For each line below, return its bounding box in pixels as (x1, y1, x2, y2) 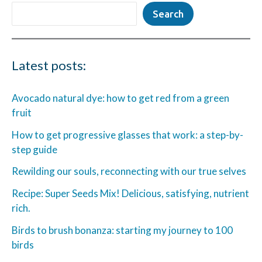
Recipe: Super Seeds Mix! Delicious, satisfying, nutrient (12, 187, 249, 200)
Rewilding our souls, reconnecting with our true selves (12, 165, 246, 178)
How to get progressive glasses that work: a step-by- (12, 128, 243, 141)
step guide (12, 143, 59, 156)
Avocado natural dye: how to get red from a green (12, 91, 229, 104)
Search (153, 8, 184, 20)
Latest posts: (12, 57, 86, 73)
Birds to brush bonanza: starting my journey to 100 (12, 223, 233, 236)
